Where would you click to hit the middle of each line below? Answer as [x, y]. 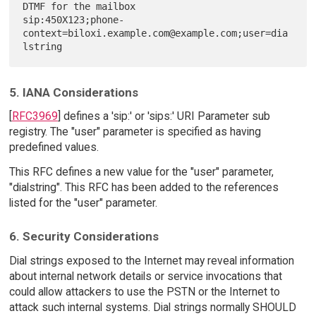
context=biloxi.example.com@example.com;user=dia [156, 33]
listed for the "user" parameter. [83, 203]
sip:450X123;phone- [74, 19]
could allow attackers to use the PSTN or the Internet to [144, 291]
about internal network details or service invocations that [145, 276]
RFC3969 [35, 116]
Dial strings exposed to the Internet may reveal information [151, 260]
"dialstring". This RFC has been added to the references [144, 188]
